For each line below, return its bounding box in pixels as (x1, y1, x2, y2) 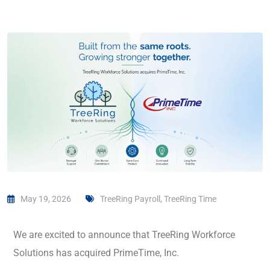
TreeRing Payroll (100, 194, 160, 204)
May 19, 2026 (20, 194, 71, 204)
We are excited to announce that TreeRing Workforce (13, 229, 235, 241)
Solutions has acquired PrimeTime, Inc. (13, 247, 179, 259)
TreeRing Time (164, 194, 216, 204)
